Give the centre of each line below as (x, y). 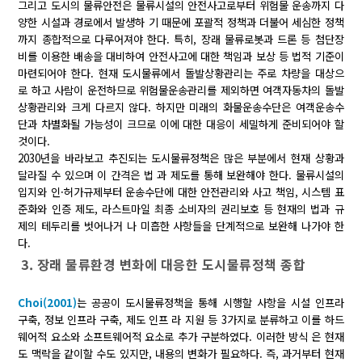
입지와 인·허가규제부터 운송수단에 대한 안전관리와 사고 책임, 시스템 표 (181, 192)
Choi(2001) (48, 303)
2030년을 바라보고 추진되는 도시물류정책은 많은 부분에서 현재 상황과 (181, 158)
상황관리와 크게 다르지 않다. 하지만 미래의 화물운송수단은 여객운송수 (181, 107)
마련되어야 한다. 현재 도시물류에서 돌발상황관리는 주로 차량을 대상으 (181, 74)
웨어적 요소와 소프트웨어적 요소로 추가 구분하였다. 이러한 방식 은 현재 (181, 337)
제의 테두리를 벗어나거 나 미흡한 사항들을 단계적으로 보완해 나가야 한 (181, 226)
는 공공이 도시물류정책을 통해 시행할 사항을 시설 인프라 (210, 303)
